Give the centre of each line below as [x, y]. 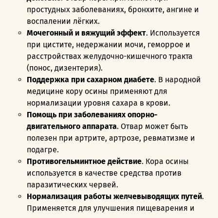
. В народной [178, 79]
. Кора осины [165, 161]
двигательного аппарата [72, 126]
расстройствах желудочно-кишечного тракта [110, 56]
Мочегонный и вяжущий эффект [86, 33]
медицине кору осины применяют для [97, 91]
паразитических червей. [73, 184]
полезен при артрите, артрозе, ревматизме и [111, 138]
